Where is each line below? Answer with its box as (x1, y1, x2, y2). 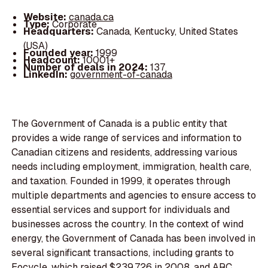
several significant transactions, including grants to (11, 246, 234, 260)
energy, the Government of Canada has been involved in (11, 232, 256, 245)
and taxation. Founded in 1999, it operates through (11, 175, 231, 188)
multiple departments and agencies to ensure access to (11, 189, 257, 202)
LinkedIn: (23, 68, 70, 81)
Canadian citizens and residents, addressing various (11, 146, 238, 159)
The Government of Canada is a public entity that (11, 117, 228, 130)
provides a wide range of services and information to (11, 132, 242, 145)
